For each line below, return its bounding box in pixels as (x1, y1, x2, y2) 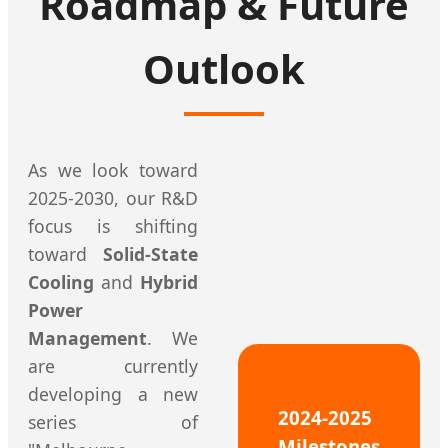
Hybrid (140, 269, 198, 294)
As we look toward (28, 157, 198, 182)
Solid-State (103, 241, 198, 266)
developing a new (28, 381, 198, 406)
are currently (28, 353, 198, 378)
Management (28, 325, 147, 350)
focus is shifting (28, 213, 198, 238)
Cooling (28, 269, 94, 294)
